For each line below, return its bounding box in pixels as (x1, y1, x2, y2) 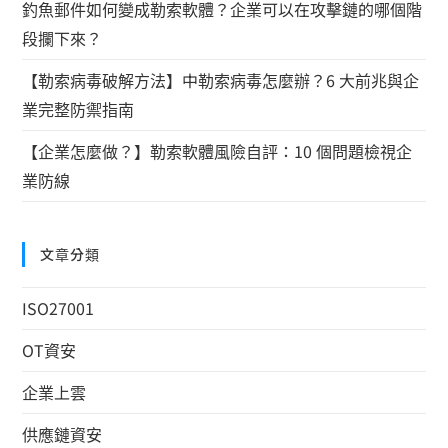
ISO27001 (22, 295, 95, 320)
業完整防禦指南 (22, 96, 135, 121)
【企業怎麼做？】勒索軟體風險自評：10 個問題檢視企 (22, 138, 413, 163)
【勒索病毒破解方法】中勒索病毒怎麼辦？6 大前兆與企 (22, 67, 420, 92)
